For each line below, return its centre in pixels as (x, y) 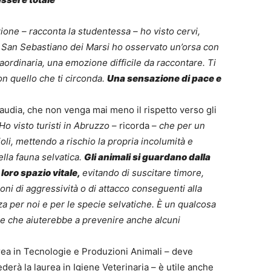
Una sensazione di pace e (164, 79)
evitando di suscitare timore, (143, 173)
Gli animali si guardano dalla (147, 157)
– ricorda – (134, 126)
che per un (182, 126)
